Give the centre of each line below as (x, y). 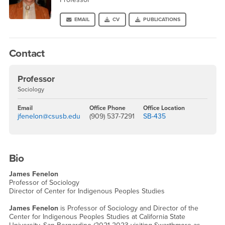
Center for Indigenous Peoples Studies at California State (97, 217)
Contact (27, 53)
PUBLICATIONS (161, 20)
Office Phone (107, 108)
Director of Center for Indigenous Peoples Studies (87, 191)
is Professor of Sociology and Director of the (128, 208)
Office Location (164, 108)
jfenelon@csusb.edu (49, 116)
